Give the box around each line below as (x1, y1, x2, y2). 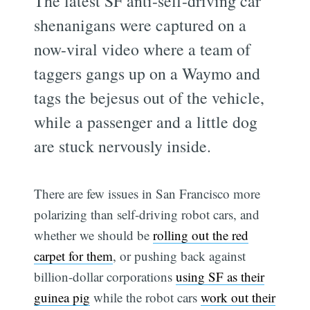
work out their (201, 288, 276, 306)
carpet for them (34, 246, 113, 264)
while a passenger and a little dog (34, 110, 258, 133)
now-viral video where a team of (34, 37, 251, 60)
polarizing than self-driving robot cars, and (34, 205, 260, 223)
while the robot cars (90, 288, 201, 306)
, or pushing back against (113, 246, 246, 264)
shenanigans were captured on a (34, 13, 247, 36)
